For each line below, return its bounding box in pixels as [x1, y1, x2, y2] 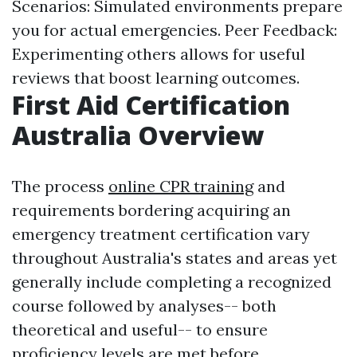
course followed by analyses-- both [12, 296, 277, 316]
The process [12, 176, 108, 196]
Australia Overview [12, 118, 264, 152]
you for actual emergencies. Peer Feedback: [12, 20, 337, 40]
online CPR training [108, 176, 253, 196]
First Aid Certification [12, 88, 290, 122]
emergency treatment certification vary [12, 224, 310, 244]
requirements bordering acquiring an [12, 200, 291, 220]
